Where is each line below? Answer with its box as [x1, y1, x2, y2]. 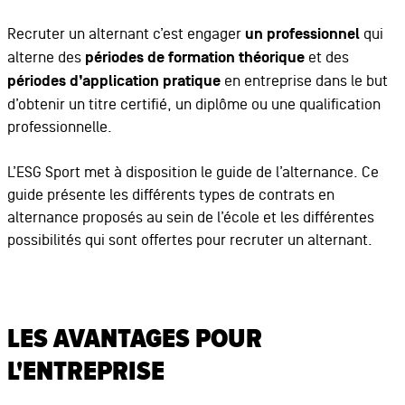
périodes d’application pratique [6, 72, 221, 92]
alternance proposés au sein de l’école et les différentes [6, 209, 374, 227]
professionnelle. [6, 118, 116, 137]
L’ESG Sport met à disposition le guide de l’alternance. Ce [6, 164, 379, 182]
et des [304, 49, 349, 67]
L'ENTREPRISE [6, 355, 165, 390]
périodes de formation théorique [84, 49, 305, 69]
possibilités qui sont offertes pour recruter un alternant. [6, 231, 372, 250]
